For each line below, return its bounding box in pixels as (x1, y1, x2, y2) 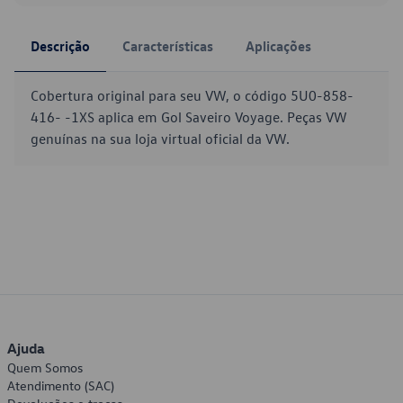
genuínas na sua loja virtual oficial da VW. (31, 130, 290, 148)
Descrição (31, 37, 90, 55)
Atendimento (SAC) (7, 377, 114, 394)
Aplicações (246, 37, 311, 55)
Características (122, 37, 213, 55)
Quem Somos (7, 359, 83, 376)
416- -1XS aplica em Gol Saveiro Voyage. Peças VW (31, 108, 347, 126)
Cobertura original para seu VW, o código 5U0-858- (31, 86, 354, 104)
